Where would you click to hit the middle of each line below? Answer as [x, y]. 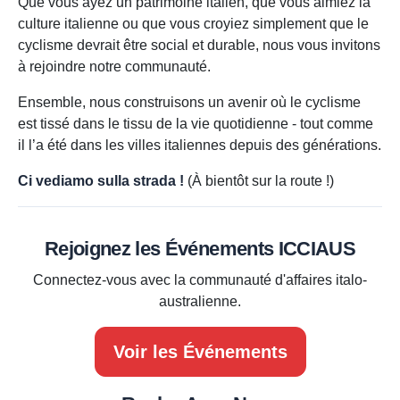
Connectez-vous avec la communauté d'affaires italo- [200, 280]
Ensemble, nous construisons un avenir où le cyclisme [189, 103]
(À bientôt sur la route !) [259, 181]
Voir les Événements [200, 352]
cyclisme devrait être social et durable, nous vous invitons [199, 46]
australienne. [200, 302]
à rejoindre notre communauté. [114, 67]
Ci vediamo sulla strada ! [101, 181]
